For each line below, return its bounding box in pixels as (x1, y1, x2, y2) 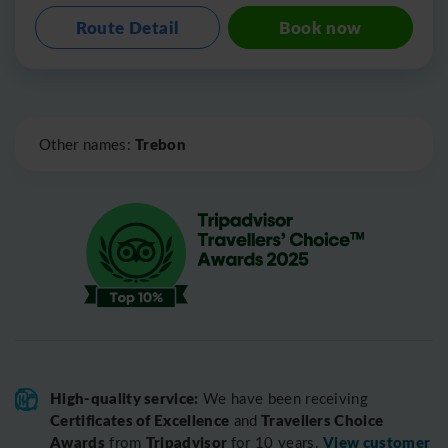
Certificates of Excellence (50, 408, 230, 430)
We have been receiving (198, 387, 369, 408)
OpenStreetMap (319, 99, 413, 118)
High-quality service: (50, 386, 199, 408)
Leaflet (252, 99, 298, 118)
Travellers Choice (257, 408, 384, 430)
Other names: (39, 133, 136, 154)
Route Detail (76, 14, 179, 39)
